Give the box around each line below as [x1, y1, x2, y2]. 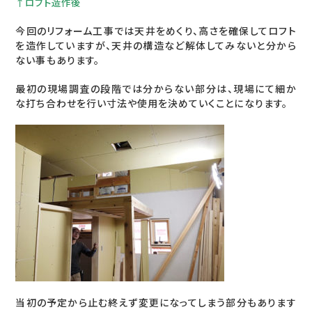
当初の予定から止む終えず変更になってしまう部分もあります [15, 297, 297, 309]
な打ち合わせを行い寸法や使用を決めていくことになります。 [15, 97, 288, 110]
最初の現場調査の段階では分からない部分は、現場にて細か [15, 83, 297, 95]
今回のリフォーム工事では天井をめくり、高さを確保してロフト [15, 25, 297, 38]
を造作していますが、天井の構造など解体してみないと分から [15, 40, 297, 52]
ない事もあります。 [15, 54, 100, 67]
